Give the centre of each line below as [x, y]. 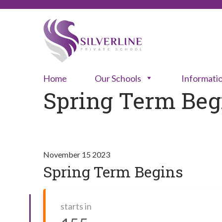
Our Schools [118, 78]
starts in [76, 206]
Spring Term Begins [113, 171]
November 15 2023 [77, 154]
